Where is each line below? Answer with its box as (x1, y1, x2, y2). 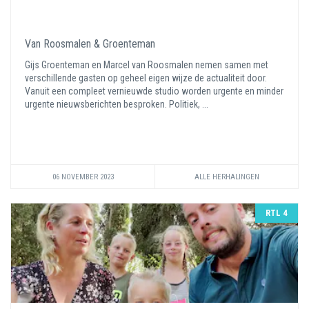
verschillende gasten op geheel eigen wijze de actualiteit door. (25, 72, 267, 83)
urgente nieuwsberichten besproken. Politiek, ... (25, 99, 210, 110)
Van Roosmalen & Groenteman (25, 37, 155, 50)
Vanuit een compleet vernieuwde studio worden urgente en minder (25, 86, 283, 97)
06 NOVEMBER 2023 (52, 172, 114, 181)
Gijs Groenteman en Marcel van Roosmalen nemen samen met (25, 59, 268, 70)
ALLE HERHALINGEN (194, 172, 259, 181)
